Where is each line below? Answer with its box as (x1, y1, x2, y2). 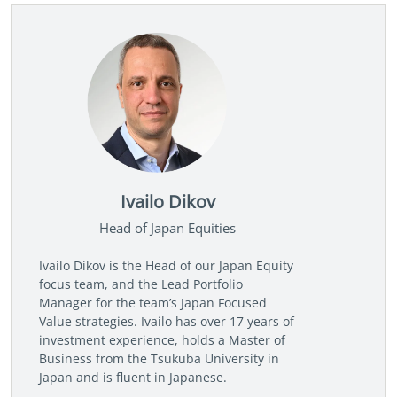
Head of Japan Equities (99, 219, 236, 237)
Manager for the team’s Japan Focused (39, 293, 267, 311)
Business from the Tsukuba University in (39, 349, 279, 367)
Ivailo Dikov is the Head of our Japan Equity (39, 256, 293, 274)
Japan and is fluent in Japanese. (39, 368, 227, 385)
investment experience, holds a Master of (39, 331, 285, 348)
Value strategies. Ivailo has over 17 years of (39, 312, 294, 330)
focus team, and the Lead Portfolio (39, 275, 243, 292)
